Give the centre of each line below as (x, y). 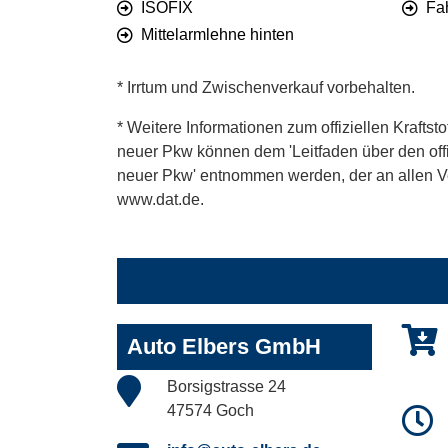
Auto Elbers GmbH (224, 347)
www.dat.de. (160, 200)
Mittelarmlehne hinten (217, 35)
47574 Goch (210, 411)
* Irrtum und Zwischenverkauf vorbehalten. (266, 88)
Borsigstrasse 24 (226, 387)
